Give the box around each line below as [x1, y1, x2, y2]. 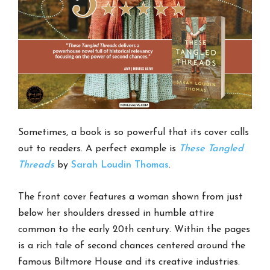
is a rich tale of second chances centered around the [18, 240, 246, 251]
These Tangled [179, 143, 244, 154]
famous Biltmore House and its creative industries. [18, 257, 240, 267]
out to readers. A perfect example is [18, 143, 180, 154]
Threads [18, 160, 55, 170]
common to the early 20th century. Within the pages [18, 224, 251, 234]
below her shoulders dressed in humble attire [18, 208, 215, 218]
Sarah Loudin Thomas [71, 160, 169, 170]
